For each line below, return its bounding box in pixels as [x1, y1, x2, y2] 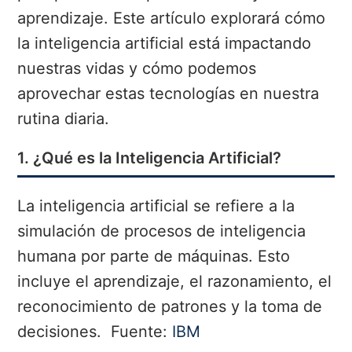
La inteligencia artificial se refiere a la [17, 196, 295, 216]
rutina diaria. [17, 109, 110, 129]
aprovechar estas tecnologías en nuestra [17, 84, 320, 104]
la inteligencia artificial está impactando [17, 34, 312, 53]
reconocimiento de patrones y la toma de [17, 297, 323, 317]
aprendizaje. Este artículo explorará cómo [17, 9, 326, 28]
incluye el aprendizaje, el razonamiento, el [17, 272, 332, 291]
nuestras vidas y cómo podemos [17, 59, 257, 79]
